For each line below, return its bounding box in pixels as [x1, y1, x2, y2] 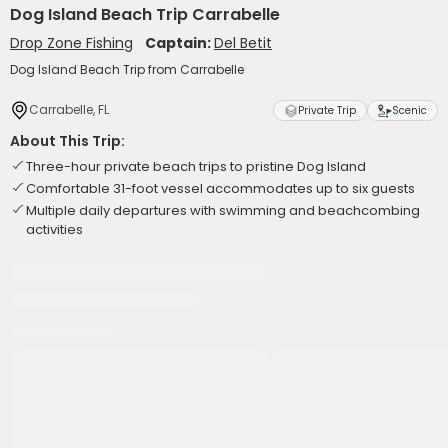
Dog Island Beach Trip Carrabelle [10, 3, 280, 26]
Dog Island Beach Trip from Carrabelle [10, 61, 244, 78]
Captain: [145, 33, 214, 53]
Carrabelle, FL [29, 101, 109, 118]
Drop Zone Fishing [10, 33, 133, 53]
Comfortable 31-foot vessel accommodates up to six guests [26, 179, 415, 198]
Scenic [392, 103, 427, 118]
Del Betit [214, 33, 272, 53]
